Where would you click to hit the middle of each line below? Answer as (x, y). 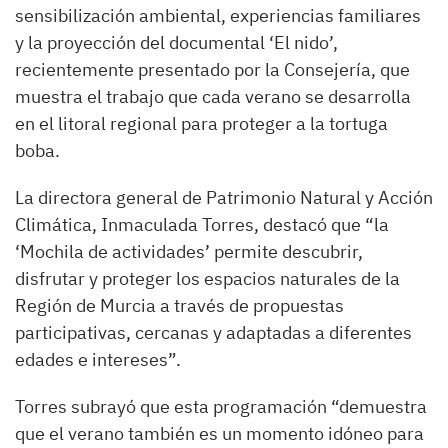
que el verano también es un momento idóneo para (219, 434)
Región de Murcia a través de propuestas (179, 306)
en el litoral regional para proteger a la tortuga (201, 124)
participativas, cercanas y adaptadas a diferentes (213, 333)
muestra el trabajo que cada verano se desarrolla (213, 97)
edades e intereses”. (98, 360)
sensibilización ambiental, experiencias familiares (218, 16)
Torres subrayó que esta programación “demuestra (221, 407)
